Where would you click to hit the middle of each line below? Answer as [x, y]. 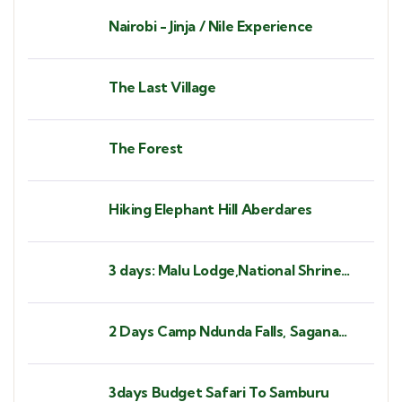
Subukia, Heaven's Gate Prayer [214, 290]
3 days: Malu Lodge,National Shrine [225, 271]
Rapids [131, 351]
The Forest [146, 149]
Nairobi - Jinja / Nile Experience [211, 26]
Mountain [141, 310]
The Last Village [162, 87]
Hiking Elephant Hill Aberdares [210, 210]
